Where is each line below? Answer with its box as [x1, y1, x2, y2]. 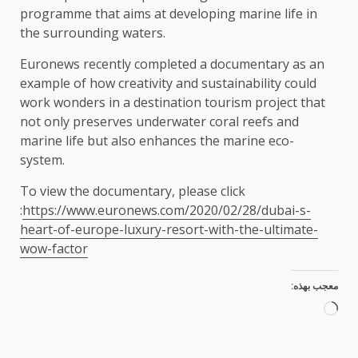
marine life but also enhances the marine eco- [20, 132, 294, 150]
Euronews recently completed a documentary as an [20, 55, 324, 74]
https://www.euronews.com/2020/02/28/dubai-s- [22, 201, 311, 220]
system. [20, 151, 65, 169]
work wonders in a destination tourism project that [20, 93, 325, 112]
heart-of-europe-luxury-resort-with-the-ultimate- [20, 221, 318, 239]
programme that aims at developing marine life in [20, 5, 317, 23]
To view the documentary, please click [20, 182, 245, 201]
